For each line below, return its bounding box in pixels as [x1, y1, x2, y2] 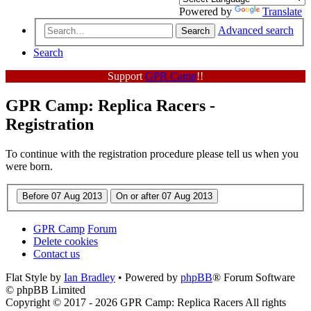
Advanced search [218, 24, 294, 36]
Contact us [33, 248, 80, 260]
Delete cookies [33, 235, 98, 248]
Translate [262, 6, 302, 18]
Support [108, 69, 145, 82]
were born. [6, 160, 53, 172]
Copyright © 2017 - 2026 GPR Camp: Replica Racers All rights [6, 296, 286, 309]
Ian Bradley [64, 271, 115, 284]
